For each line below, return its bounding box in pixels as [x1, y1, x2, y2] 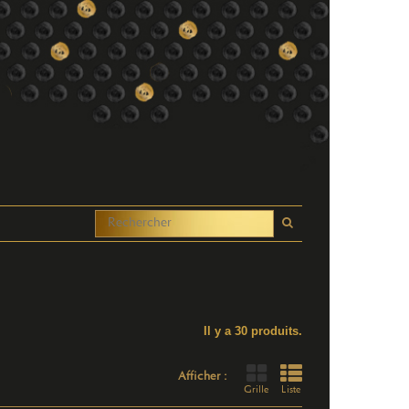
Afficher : [178, 372, 227, 383]
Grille [244, 386, 269, 395]
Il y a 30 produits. [204, 324, 302, 338]
